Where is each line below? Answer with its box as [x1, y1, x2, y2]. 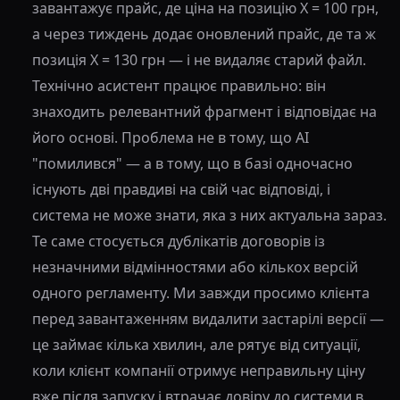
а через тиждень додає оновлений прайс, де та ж [32, 24, 376, 45]
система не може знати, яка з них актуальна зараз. [32, 205, 387, 226]
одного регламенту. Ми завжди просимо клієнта [32, 283, 370, 304]
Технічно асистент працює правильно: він [32, 76, 326, 96]
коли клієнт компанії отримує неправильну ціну [32, 361, 365, 381]
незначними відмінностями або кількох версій [32, 257, 358, 278]
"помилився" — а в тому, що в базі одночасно [32, 154, 353, 174]
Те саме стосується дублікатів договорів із [32, 231, 325, 252]
